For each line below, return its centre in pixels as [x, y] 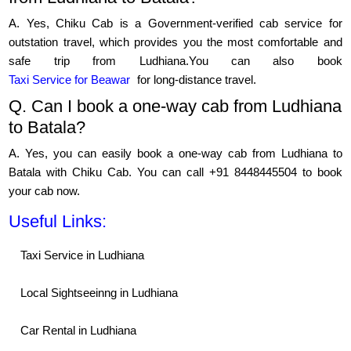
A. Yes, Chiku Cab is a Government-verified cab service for [175, 24]
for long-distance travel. [195, 80]
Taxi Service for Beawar [70, 80]
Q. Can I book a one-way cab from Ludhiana [175, 107]
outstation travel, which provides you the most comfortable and [175, 42]
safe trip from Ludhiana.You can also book [175, 61]
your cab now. [45, 191]
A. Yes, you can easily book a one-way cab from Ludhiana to [175, 154]
